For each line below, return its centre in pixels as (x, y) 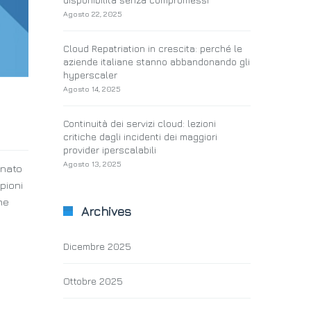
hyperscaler (90, 75)
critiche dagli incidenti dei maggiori (140, 136)
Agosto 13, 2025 (92, 163)
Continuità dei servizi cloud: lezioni (140, 123)
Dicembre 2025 (97, 246)
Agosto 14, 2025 (92, 89)
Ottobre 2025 (93, 281)
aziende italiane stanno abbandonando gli (157, 61)
